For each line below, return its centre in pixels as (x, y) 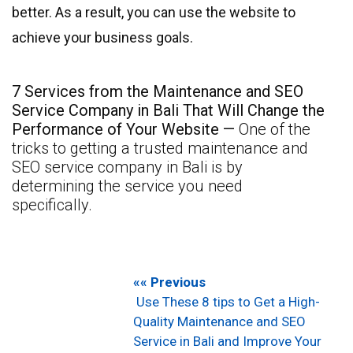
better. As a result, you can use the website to (154, 13)
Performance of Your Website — (125, 130)
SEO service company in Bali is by (127, 167)
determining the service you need (127, 186)
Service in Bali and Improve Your (228, 342)
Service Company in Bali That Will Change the (168, 111)
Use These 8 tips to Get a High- (227, 302)
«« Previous (170, 282)
